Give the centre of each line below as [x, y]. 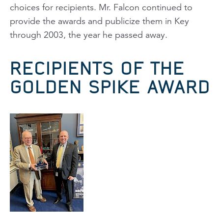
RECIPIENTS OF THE [97, 68]
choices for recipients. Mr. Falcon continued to [101, 7]
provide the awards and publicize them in [92, 21]
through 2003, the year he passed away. [89, 35]
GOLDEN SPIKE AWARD [110, 87]
